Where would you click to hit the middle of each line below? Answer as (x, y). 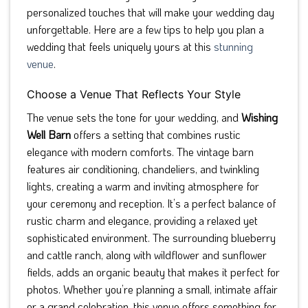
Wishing (260, 118)
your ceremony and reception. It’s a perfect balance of (151, 203)
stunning (233, 46)
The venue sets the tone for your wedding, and (134, 118)
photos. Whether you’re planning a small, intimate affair (152, 289)
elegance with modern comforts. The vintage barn (140, 152)
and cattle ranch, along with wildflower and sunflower (147, 255)
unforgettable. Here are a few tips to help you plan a (145, 29)
